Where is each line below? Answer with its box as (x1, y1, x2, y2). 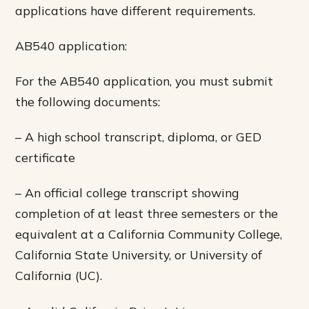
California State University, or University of (15, 247, 263, 263)
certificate (15, 150, 76, 166)
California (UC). (15, 268, 103, 283)
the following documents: (15, 94, 161, 110)
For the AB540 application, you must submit (15, 73, 274, 89)
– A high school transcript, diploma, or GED (15, 129, 262, 145)
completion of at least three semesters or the (15, 206, 279, 221)
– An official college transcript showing (15, 185, 239, 201)
